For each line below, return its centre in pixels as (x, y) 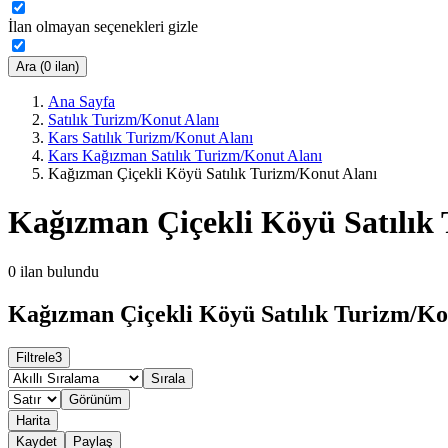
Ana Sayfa (81, 101)
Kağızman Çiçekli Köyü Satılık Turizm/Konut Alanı (212, 173)
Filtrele (35, 358)
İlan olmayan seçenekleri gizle (103, 26)
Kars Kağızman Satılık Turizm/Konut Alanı (185, 155)
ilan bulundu (59, 271)
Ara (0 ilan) (47, 66)
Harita (33, 421)
